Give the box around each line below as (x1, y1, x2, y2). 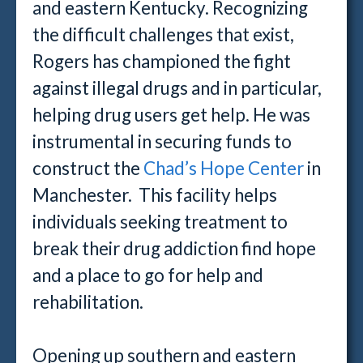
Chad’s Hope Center (143, 157, 304, 179)
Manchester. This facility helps (32, 184, 277, 206)
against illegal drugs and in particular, (32, 77, 322, 99)
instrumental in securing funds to (32, 130, 292, 152)
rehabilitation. (32, 291, 147, 313)
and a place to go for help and (32, 264, 263, 286)
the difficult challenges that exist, (32, 23, 294, 45)
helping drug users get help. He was (32, 104, 310, 126)
